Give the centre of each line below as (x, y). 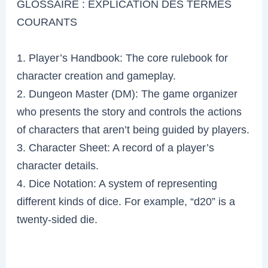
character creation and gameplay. (97, 75)
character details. (58, 165)
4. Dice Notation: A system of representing (117, 183)
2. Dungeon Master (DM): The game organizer (127, 93)
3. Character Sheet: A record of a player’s (116, 147)
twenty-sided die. (57, 219)
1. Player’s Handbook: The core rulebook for (123, 57)
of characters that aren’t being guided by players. (133, 129)
